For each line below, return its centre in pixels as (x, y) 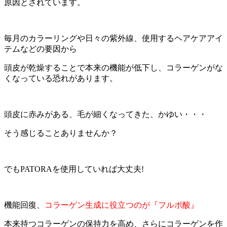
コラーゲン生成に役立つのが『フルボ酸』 (122, 205)
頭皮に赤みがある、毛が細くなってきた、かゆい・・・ (105, 114)
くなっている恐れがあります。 (61, 78)
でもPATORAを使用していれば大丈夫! (74, 169)
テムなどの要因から (41, 49)
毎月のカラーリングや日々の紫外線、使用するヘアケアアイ (113, 38)
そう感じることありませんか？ (61, 133)
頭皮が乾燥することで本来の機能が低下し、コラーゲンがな (113, 67)
